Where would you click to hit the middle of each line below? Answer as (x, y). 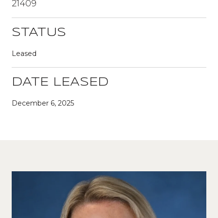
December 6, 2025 (43, 103)
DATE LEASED (60, 82)
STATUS (39, 33)
